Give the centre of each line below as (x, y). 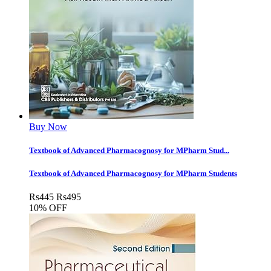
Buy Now (48, 126)
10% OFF (48, 208)
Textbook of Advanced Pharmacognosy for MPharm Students (133, 174)
